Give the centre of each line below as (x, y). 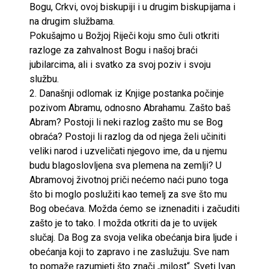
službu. (44, 79)
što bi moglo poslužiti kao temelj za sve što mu (128, 194)
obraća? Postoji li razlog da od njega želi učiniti (128, 136)
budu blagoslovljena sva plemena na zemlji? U (125, 165)
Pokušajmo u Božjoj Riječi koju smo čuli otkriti (124, 35)
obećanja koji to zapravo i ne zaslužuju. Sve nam (129, 252)
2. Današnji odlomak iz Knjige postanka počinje (127, 93)
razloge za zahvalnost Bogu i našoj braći (113, 50)
